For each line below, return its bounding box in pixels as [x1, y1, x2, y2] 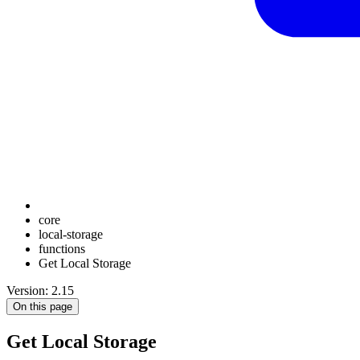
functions [39, 242, 85, 256]
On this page [13, 301, 72, 313]
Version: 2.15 [6, 284, 74, 297]
